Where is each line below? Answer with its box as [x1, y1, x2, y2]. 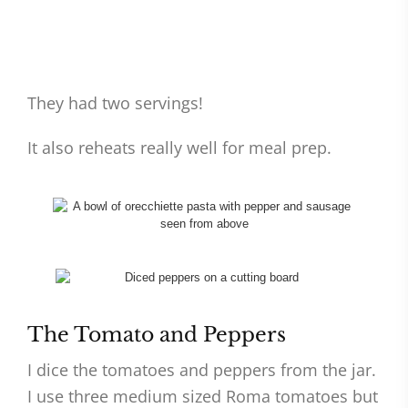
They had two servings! [27, 92, 203, 115]
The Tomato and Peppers [27, 322, 286, 348]
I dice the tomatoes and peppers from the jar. [27, 359, 376, 382]
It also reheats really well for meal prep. [27, 137, 331, 159]
